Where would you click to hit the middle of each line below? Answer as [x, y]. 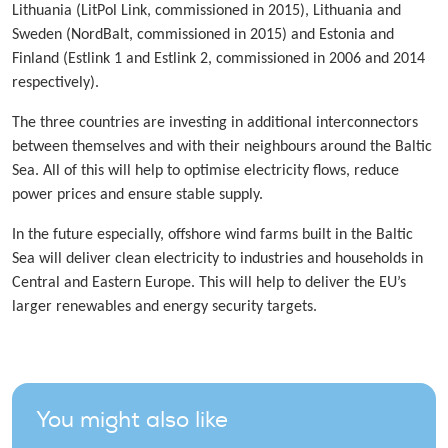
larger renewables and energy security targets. [164, 306]
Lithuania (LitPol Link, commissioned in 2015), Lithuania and [206, 10]
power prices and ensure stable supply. [137, 194]
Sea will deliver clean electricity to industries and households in [217, 258]
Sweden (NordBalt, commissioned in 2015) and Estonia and [203, 34]
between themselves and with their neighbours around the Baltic [222, 146]
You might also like [132, 419]
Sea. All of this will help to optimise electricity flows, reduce [205, 170]
